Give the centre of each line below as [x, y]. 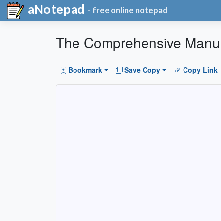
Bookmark [85, 70]
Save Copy [143, 70]
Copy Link [200, 70]
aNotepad [55, 9]
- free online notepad [128, 10]
